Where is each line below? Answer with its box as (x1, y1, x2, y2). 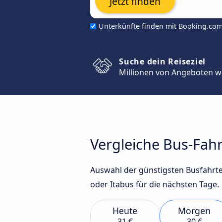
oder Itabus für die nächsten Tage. (90, 179, 219, 190)
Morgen (178, 205, 211, 217)
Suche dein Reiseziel (119, 56, 206, 67)
